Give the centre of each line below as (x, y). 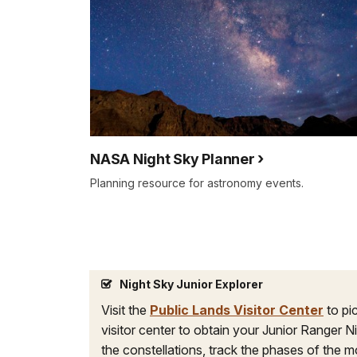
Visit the (126, 310)
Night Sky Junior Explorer (191, 284)
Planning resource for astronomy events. (197, 182)
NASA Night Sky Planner (173, 159)
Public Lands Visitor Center (237, 310)
